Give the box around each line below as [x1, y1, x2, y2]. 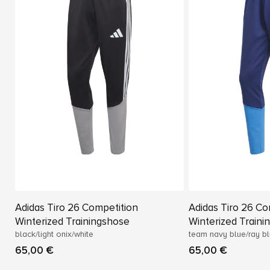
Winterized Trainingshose [15, 215, 130, 228]
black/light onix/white [15, 229, 93, 240]
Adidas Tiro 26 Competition [15, 201, 138, 215]
